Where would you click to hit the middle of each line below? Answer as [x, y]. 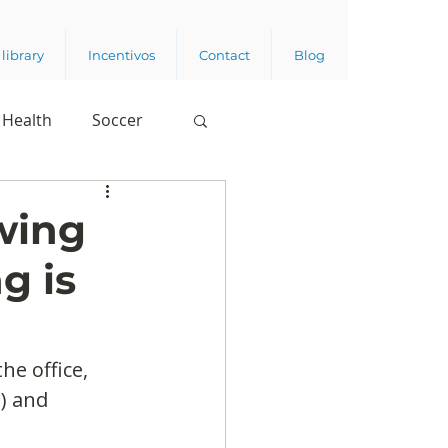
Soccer [117, 120]
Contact [224, 55]
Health [27, 120]
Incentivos [121, 55]
